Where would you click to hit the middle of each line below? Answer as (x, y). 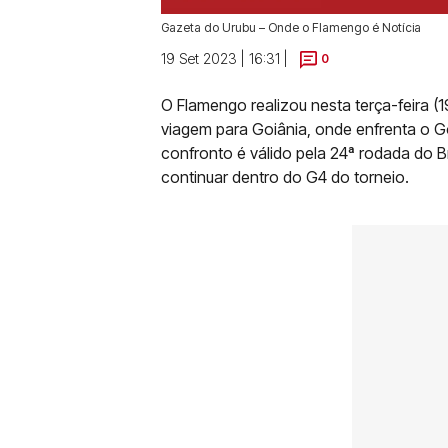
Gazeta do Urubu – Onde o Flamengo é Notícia (291, 27)
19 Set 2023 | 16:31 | (224, 58)
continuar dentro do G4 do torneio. (285, 177)
